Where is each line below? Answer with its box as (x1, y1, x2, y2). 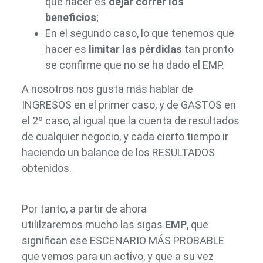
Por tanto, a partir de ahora (21, 202, 147, 215)
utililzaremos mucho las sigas (21, 218, 165, 231)
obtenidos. (21, 162, 74, 175)
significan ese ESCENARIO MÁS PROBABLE (21, 234, 224, 247)
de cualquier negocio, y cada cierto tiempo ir (21, 130, 228, 143)
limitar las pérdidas (88, 43, 182, 55)
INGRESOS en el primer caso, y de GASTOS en (21, 99, 236, 112)
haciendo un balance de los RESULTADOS (21, 146, 215, 159)
